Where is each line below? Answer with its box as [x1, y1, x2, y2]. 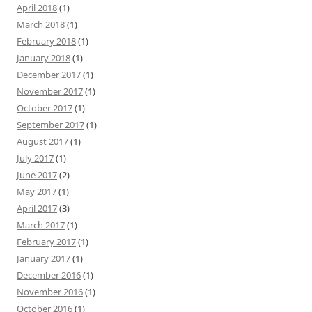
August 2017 [17, 134, 68, 148]
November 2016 [17, 285, 83, 298]
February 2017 [17, 235, 76, 248]
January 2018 [17, 51, 70, 64]
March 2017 [17, 218, 65, 231]
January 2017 [17, 251, 70, 265]
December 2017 [17, 68, 81, 81]
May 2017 [17, 185, 56, 198]
